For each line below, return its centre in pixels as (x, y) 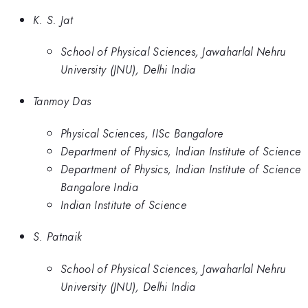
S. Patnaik (58, 237)
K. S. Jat (53, 20)
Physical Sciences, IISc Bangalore (142, 133)
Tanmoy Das (62, 101)
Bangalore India (99, 187)
